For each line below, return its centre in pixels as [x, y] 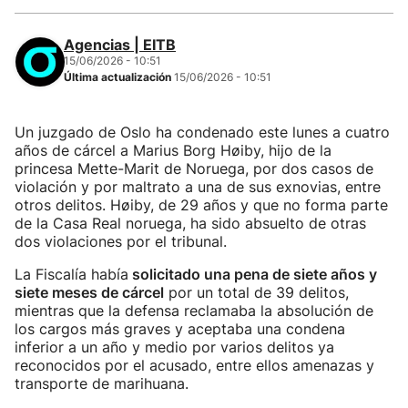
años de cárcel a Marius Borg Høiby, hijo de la [173, 150]
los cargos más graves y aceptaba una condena [180, 329]
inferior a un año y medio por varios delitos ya [174, 347]
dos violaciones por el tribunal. [121, 241]
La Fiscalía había [71, 274]
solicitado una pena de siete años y [253, 274]
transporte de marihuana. [102, 383]
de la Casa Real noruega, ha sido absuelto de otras [190, 223]
